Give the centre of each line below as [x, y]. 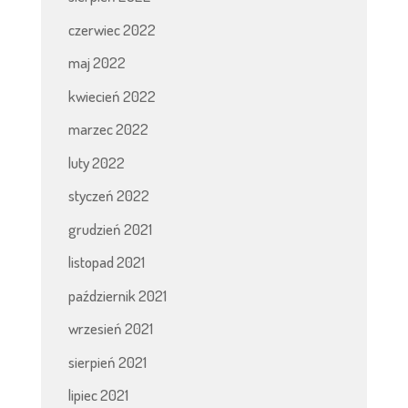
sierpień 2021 [107, 362]
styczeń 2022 [108, 196]
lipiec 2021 [98, 395]
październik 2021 [117, 295]
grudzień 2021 [110, 229]
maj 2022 [97, 63]
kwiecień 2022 [112, 96]
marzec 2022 [108, 129]
